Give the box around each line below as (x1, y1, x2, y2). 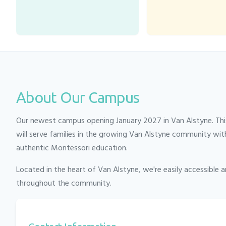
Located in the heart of (16, 163, 98, 177)
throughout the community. (16, 177, 111, 190)
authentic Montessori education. (16, 141, 128, 155)
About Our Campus (16, 88, 139, 106)
